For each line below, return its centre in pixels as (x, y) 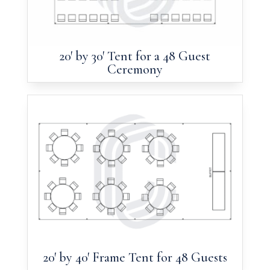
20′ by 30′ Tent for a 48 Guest (135, 56)
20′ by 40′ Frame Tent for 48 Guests (135, 257)
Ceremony (135, 69)
